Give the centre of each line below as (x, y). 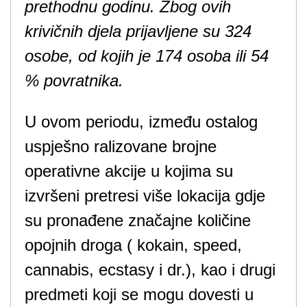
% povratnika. (74, 81)
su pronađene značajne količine (138, 220)
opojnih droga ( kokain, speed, (133, 245)
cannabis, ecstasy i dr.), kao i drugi (150, 270)
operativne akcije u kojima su (129, 171)
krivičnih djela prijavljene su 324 (138, 31)
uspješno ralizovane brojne (121, 146)
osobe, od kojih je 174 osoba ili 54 (147, 56)
